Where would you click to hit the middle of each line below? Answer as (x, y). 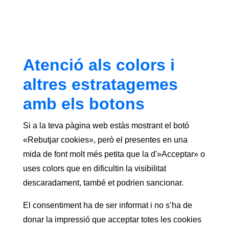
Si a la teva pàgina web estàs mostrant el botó (106, 125)
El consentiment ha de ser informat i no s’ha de (107, 205)
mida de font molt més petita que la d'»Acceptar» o (114, 154)
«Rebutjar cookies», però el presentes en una (105, 140)
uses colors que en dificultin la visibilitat (94, 168)
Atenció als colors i (99, 65)
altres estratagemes (100, 84)
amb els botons (84, 104)
